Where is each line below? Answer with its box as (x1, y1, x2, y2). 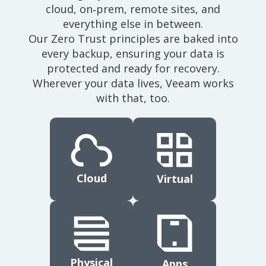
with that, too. (96, 90, 170, 105)
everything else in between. (63, 16, 203, 31)
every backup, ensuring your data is (42, 46, 224, 61)
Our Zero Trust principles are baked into (28, 31, 238, 46)
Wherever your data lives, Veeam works (32, 75, 234, 90)
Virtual (156, 172, 193, 186)
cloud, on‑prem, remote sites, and (46, 1, 220, 16)
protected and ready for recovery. (46, 61, 220, 75)
